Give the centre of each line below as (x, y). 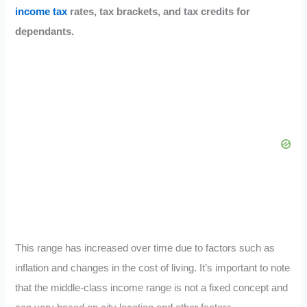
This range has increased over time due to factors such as (145, 248)
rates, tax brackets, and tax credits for (159, 11)
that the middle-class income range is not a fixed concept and (152, 287)
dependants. (45, 31)
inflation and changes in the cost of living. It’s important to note (153, 268)
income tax (41, 11)
